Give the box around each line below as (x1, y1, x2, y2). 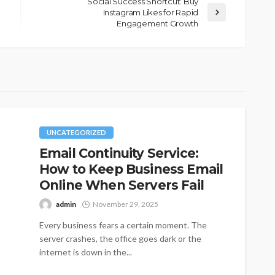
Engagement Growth (117, 18, 198, 28)
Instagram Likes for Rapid (103, 7, 198, 17)
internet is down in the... (39, 246, 132, 257)
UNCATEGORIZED (47, 128, 106, 136)
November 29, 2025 (93, 199, 158, 209)
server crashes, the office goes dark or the (39, 233, 201, 244)
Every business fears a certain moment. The (39, 219, 207, 230)
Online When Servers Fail (39, 177, 207, 193)
